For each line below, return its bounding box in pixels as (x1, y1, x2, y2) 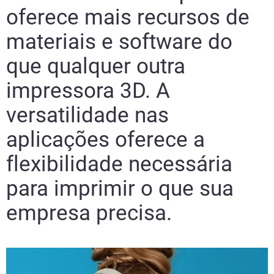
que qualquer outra (6, 54, 185, 80)
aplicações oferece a (6, 127, 205, 153)
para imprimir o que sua (6, 176, 234, 202)
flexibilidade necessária (6, 152, 232, 177)
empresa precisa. (6, 201, 172, 226)
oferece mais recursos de (6, 5, 250, 31)
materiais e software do (6, 29, 232, 55)
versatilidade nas (6, 103, 169, 128)
